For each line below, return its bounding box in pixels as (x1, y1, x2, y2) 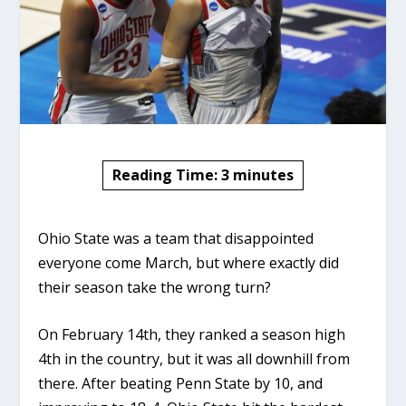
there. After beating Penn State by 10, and (38, 373, 324, 394)
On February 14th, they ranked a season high (38, 324, 346, 345)
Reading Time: (112, 164, 221, 185)
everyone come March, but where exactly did (38, 252, 340, 273)
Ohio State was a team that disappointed (38, 227, 314, 248)
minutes (233, 164, 294, 185)
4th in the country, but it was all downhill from (38, 349, 351, 370)
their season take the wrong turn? (38, 276, 272, 297)
